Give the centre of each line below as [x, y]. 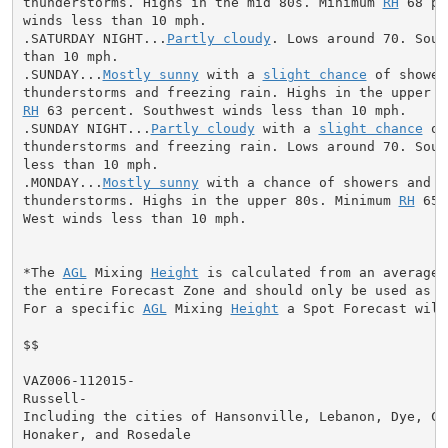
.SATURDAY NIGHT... [94, 38]
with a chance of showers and [314, 182]
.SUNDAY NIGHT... [86, 128]
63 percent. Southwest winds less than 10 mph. [222, 110]
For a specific [82, 308]
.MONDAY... [62, 182]
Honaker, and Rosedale [106, 434]
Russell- [54, 398]
